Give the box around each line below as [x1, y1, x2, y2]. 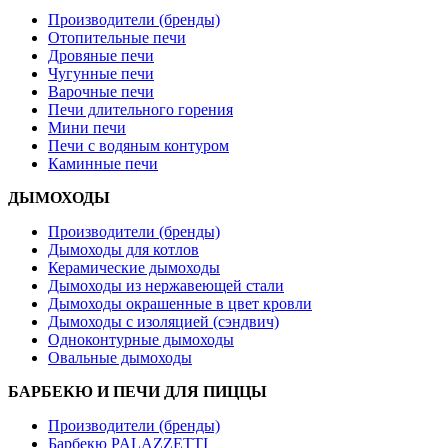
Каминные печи [48, 154, 158, 172]
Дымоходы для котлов [48, 240, 199, 258]
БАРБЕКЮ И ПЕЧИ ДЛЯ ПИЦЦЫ [8, 382, 267, 400]
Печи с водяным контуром [48, 136, 229, 154]
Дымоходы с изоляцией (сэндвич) [48, 312, 279, 330]
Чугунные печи [48, 64, 154, 82]
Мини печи [48, 118, 126, 136]
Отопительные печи [48, 28, 186, 46]
